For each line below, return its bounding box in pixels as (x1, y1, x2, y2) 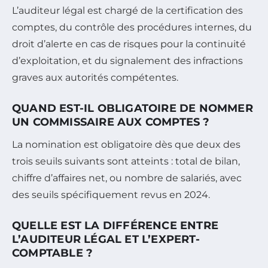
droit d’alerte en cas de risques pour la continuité (12, 38, 246, 50)
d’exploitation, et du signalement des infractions (12, 55, 243, 67)
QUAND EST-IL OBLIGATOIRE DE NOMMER (12, 102, 253, 115)
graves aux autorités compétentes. (12, 72, 178, 84)
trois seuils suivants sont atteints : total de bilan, (12, 156, 240, 167)
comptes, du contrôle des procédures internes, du (12, 22, 252, 33)
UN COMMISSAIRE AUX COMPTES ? (12, 115, 210, 129)
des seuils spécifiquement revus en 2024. (12, 189, 210, 201)
